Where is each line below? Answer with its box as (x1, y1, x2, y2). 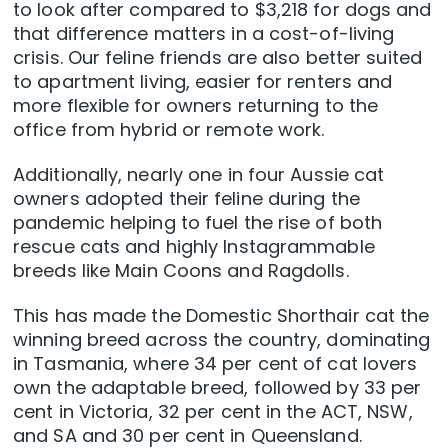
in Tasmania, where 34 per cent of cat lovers (13, 351, 418, 377)
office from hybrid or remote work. (13, 117, 325, 143)
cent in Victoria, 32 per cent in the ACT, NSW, (13, 399, 413, 425)
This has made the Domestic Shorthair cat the (13, 303, 430, 329)
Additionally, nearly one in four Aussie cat (13, 162, 385, 188)
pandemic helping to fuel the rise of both (13, 210, 383, 236)
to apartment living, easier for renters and (13, 69, 393, 95)
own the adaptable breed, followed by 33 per (13, 375, 422, 401)
